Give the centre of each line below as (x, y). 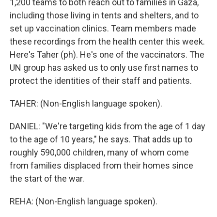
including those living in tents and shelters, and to (104, 15)
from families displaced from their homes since (101, 166)
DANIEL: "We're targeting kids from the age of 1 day (108, 126)
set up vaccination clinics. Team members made (103, 29)
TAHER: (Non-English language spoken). (86, 104)
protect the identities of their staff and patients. (101, 81)
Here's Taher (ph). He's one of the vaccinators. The (107, 55)
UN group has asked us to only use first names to (104, 68)
